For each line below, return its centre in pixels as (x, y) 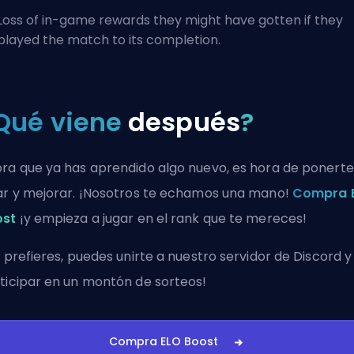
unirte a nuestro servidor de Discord (229, 256)
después (184, 122)
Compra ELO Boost (164, 341)
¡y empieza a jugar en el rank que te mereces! (162, 218)
